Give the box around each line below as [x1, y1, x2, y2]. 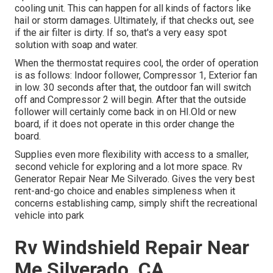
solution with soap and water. [15, 38, 138, 51]
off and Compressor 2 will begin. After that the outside [15, 93, 246, 105]
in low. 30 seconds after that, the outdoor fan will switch [15, 81, 251, 93]
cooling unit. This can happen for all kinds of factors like [15, 2, 251, 14]
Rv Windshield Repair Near [15, 235, 249, 259]
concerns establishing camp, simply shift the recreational [15, 197, 257, 209]
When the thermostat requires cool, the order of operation [15, 57, 258, 69]
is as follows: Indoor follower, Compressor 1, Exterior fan [15, 69, 257, 81]
